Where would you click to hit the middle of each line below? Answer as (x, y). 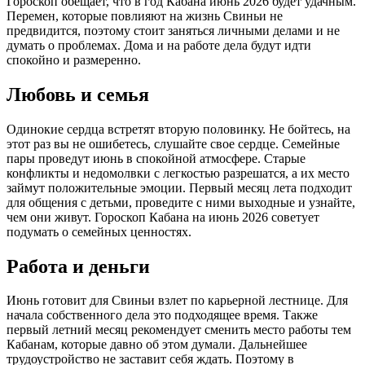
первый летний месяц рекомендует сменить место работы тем (179, 330)
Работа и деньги (78, 266)
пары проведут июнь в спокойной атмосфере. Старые (156, 158)
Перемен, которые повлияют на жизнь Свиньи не (145, 15)
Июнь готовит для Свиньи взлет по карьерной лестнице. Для (177, 301)
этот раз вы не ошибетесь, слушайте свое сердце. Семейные (173, 143)
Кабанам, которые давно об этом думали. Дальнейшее (157, 345)
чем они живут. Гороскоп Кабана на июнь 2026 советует (163, 217)
